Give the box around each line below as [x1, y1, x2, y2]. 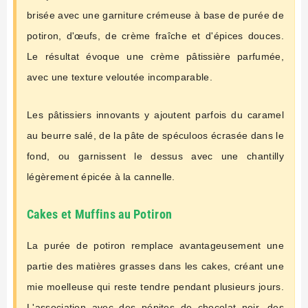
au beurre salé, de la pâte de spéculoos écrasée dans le [27, 129, 284, 141]
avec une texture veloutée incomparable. [27, 71, 212, 82]
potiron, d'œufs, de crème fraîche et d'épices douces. [27, 30, 284, 41]
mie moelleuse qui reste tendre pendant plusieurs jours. [27, 280, 284, 292]
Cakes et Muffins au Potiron [27, 206, 173, 221]
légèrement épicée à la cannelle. [27, 170, 175, 182]
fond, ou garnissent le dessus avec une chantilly [27, 150, 284, 162]
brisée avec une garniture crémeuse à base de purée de [27, 9, 284, 21]
